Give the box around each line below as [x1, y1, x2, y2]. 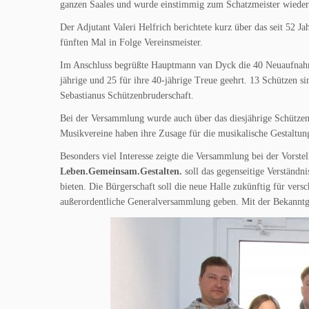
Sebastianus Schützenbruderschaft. [60, 90, 194, 101]
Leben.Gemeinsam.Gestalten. [60, 166, 185, 177]
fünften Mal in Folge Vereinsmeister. [60, 37, 203, 48]
